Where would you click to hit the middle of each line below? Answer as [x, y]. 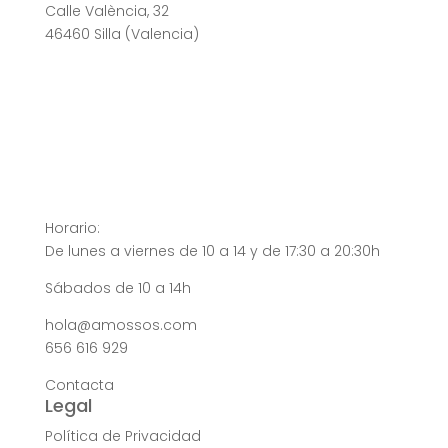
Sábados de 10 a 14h [117, 288]
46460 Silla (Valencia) [121, 34]
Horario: [72, 228]
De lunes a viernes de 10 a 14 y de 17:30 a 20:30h [212, 251]
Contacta [79, 385]
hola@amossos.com [120, 325]
